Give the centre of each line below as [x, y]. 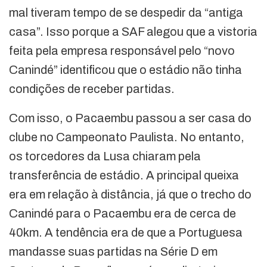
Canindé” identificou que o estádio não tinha [125, 70]
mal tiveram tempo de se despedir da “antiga [126, 13]
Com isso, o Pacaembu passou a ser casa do [130, 118]
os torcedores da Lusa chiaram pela [105, 156]
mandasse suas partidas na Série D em [113, 252]
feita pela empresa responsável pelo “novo [122, 51]
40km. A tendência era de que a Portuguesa [126, 233]
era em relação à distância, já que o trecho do [130, 195]
